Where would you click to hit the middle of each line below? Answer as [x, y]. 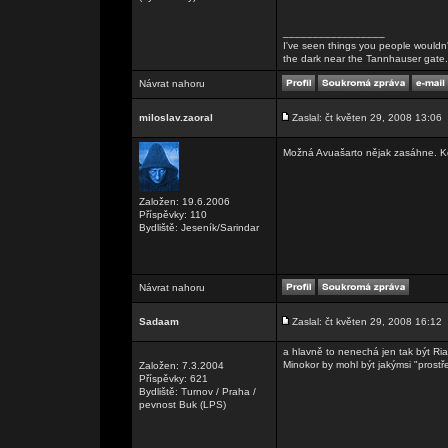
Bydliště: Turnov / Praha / [197, 391]
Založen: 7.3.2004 [181, 365]
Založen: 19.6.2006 [184, 201]
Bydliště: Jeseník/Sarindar [199, 227]
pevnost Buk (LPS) [182, 404]
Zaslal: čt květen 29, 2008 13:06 [367, 117]
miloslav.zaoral [176, 117]
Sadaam [159, 321]
